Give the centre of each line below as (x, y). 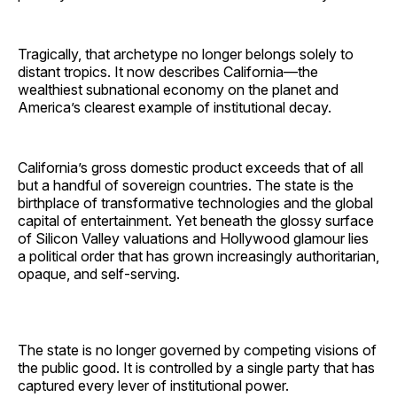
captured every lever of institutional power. (153, 385)
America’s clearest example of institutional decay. (175, 107)
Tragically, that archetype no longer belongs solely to (186, 54)
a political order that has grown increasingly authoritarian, (198, 256)
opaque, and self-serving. (101, 273)
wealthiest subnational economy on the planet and (178, 89)
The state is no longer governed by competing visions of (197, 350)
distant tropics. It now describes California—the (168, 71)
